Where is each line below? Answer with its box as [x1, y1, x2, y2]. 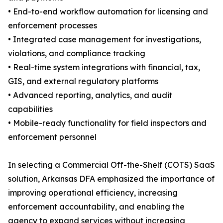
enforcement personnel [8, 132, 97, 142]
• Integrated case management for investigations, [8, 34, 201, 45]
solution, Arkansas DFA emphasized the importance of [8, 174, 215, 184]
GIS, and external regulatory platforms [8, 76, 158, 87]
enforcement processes [8, 20, 97, 31]
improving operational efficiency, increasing [8, 188, 178, 198]
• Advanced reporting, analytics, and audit [8, 90, 172, 101]
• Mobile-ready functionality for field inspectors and [8, 118, 207, 128]
